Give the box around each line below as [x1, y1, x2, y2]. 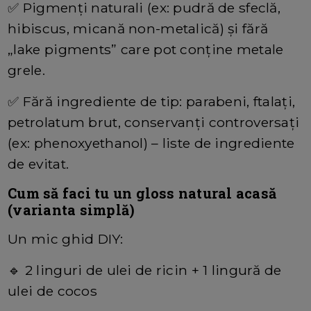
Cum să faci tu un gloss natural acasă [8, 184, 277, 203]
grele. [8, 62, 49, 79]
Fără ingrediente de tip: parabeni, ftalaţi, [22, 93, 296, 110]
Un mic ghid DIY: [8, 230, 123, 248]
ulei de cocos [8, 283, 97, 300]
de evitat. [8, 155, 69, 173]
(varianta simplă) [8, 201, 135, 219]
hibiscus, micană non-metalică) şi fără [8, 20, 269, 37]
